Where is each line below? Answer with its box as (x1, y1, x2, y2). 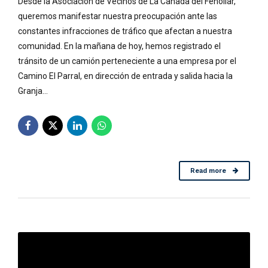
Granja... (18, 86, 48, 96)
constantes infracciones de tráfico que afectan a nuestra (18, 26, 232, 36)
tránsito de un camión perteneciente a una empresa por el (18, 56, 236, 66)
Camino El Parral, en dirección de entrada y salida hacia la (18, 71, 233, 81)
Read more (190, 167, 226, 175)
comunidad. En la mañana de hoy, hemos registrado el (18, 41, 221, 51)
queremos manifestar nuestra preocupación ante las (18, 11, 217, 21)
